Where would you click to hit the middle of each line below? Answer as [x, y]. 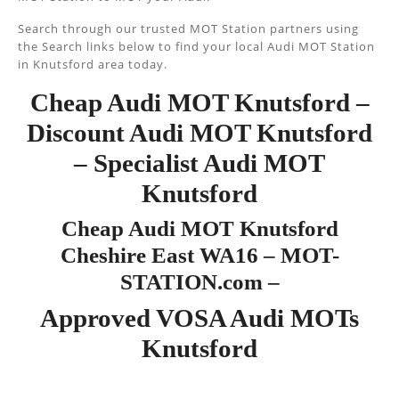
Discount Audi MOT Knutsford [199, 133]
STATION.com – [199, 282]
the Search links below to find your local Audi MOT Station [196, 46]
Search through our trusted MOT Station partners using [188, 28]
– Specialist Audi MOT [199, 163]
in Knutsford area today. [93, 64]
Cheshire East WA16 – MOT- [199, 255]
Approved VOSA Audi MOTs [199, 318]
